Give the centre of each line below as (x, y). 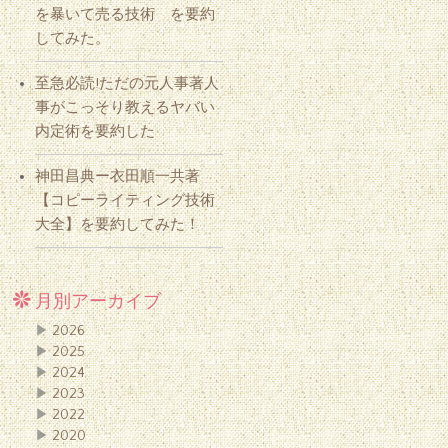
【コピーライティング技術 (125, 200)
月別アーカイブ (98, 301)
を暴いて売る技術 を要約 (125, 14)
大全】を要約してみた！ (118, 224)
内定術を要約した (95, 131)
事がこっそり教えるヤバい (125, 107)
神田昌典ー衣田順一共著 (118, 176)
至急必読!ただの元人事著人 (127, 83)
